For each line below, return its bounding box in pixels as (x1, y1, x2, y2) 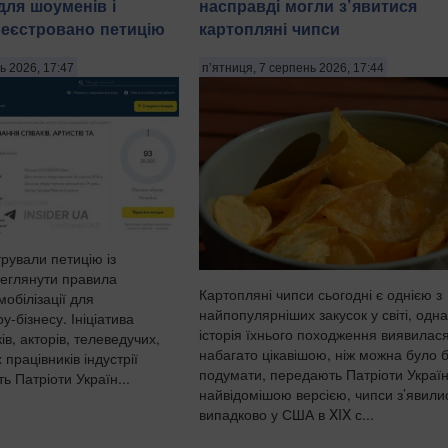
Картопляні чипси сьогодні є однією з (199, 284, 442, 305)
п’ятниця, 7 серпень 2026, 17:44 (202, 60, 384, 75)
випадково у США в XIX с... (199, 404, 374, 425)
